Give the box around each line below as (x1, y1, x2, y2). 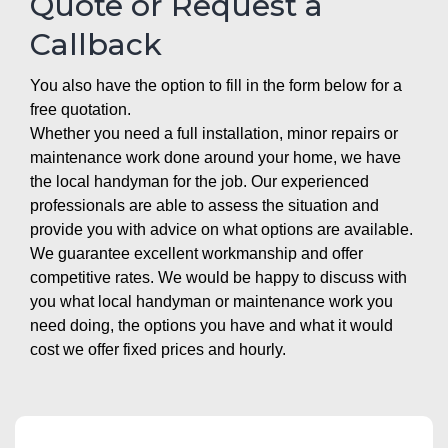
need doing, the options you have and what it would (30, 316, 393, 334)
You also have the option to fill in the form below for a (30, 76, 402, 94)
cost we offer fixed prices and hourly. (30, 340, 286, 358)
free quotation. (30, 100, 131, 118)
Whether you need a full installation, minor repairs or (30, 124, 398, 142)
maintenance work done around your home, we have (30, 148, 401, 166)
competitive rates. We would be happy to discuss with (30, 268, 407, 286)
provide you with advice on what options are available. (30, 220, 413, 238)
